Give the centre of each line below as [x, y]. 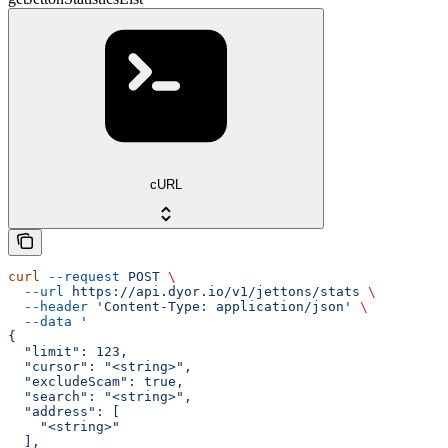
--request [80, 277]
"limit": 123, [68, 352]
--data [40, 322]
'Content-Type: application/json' [220, 307]
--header [48, 307]
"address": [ [64, 412]
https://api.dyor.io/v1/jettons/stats [212, 292]
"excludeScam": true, [96, 382]
